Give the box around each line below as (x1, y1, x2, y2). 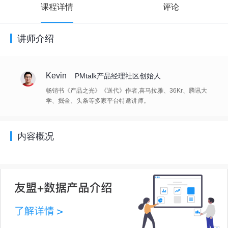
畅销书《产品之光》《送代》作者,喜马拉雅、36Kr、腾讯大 (46, 87, 207, 94)
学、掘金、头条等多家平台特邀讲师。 (46, 97, 150, 104)
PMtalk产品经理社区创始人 (75, 72, 161, 80)
